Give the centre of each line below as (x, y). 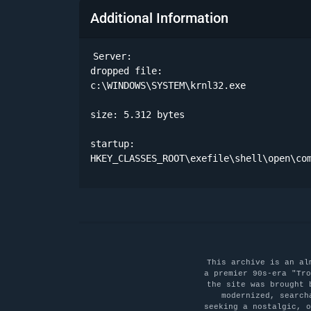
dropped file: (126, 71)
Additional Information (159, 18)
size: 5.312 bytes (140, 115)
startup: (112, 144)
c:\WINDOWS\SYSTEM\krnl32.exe (171, 86)
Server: (112, 57)
